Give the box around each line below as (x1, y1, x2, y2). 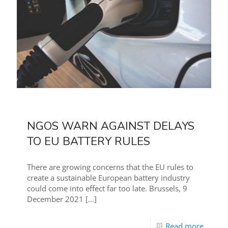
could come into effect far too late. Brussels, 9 (27, 183, 187, 194)
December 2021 (27, 194, 83, 205)
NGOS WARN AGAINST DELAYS (27, 119, 194, 134)
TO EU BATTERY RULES (27, 134, 150, 150)
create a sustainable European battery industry (27, 173, 190, 183)
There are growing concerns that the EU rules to (27, 162, 193, 173)
